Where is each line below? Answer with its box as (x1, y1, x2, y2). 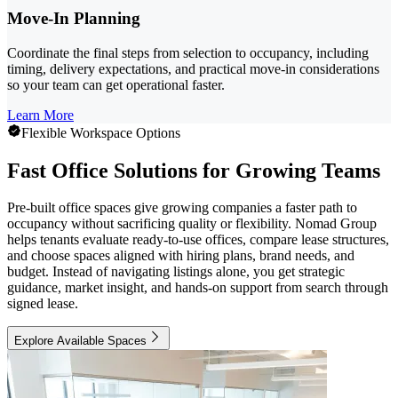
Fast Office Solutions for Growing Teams (7, 158, 380, 182)
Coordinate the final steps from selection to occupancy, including (7, 44, 369, 60)
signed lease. (7, 296, 78, 312)
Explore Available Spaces (14, 334, 147, 348)
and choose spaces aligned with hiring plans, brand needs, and (7, 248, 354, 264)
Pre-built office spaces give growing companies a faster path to (7, 200, 357, 216)
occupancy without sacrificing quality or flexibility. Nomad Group (7, 216, 377, 232)
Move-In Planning (7, 8, 140, 28)
